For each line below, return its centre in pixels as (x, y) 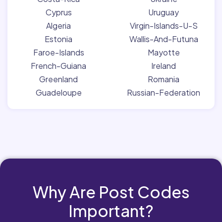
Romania (164, 79)
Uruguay (164, 12)
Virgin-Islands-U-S (164, 25)
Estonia (58, 39)
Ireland (164, 65)
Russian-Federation (164, 92)
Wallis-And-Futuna (164, 39)
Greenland (58, 79)
